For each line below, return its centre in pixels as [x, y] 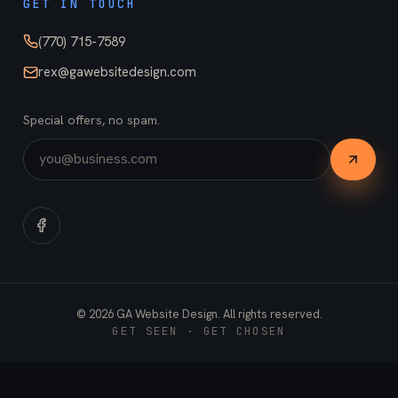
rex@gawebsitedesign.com [117, 72]
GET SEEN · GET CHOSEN [199, 331]
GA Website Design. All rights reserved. [218, 314]
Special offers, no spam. [91, 120]
